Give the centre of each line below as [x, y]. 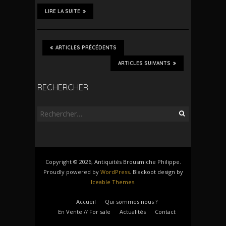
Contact [165, 211]
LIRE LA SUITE [63, 11]
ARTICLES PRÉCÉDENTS [86, 47]
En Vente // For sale [84, 211]
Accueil [86, 201]
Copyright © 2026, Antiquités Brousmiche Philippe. [113, 161]
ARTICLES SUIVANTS [144, 63]
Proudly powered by [72, 172]
